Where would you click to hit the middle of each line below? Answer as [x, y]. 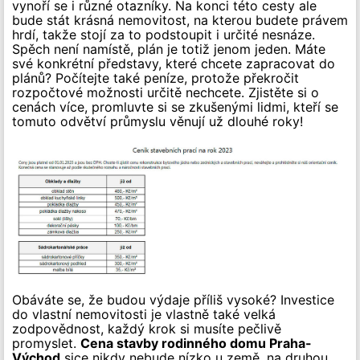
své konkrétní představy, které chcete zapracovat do [174, 63]
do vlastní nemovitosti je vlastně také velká [144, 314]
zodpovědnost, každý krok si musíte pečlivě [147, 329]
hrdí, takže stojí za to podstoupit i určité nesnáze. [164, 34]
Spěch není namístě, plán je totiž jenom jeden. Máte [169, 49]
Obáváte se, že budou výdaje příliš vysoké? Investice [173, 300]
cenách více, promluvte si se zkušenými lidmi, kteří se [175, 106]
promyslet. [46, 343]
